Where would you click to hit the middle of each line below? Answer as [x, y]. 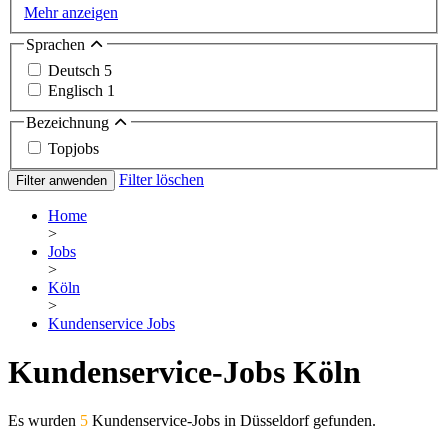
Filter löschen [161, 179]
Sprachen [57, 45]
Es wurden [44, 421]
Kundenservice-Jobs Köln [184, 372]
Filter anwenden [61, 180]
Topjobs [73, 148]
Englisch [77, 90]
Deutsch [76, 70]
